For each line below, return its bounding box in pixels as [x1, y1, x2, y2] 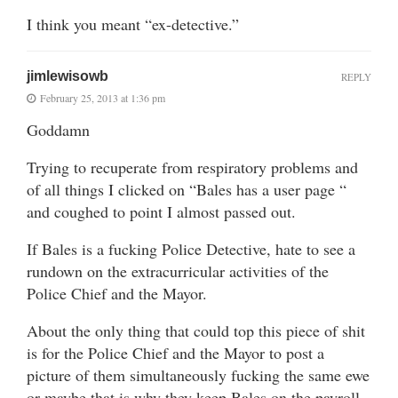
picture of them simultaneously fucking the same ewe [27, 363, 370, 386]
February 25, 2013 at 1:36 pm [40, 90, 165, 105]
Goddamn [27, 118, 90, 140]
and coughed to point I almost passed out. [27, 200, 296, 222]
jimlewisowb [27, 68, 108, 84]
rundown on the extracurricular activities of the [27, 259, 329, 282]
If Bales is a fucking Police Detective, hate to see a [27, 237, 355, 259]
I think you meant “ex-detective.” [27, 12, 239, 35]
